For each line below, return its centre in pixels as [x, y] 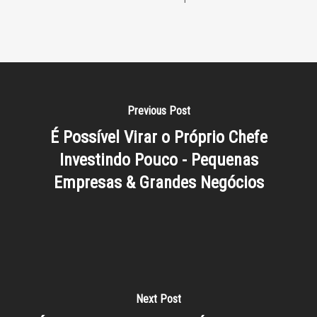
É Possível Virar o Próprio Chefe [158, 137]
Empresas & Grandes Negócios [158, 182]
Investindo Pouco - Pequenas [158, 160]
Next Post [158, 299]
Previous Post [158, 110]
